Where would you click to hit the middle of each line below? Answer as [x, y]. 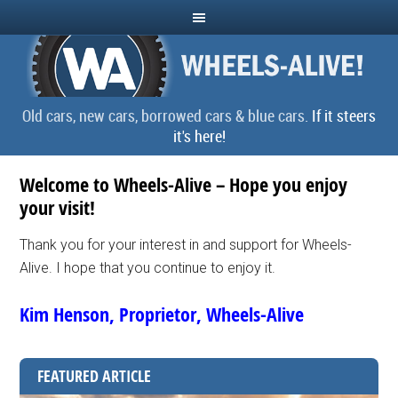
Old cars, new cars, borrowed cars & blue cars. [167, 115]
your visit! [58, 208]
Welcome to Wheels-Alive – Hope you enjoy [184, 185]
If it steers [344, 115]
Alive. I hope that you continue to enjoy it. [148, 268]
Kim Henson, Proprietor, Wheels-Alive [162, 314]
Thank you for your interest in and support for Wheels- [186, 245]
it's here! [199, 136]
